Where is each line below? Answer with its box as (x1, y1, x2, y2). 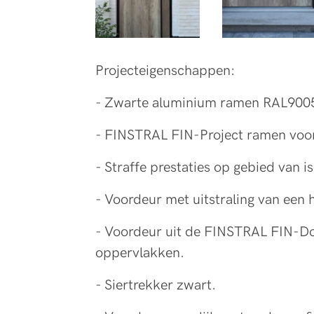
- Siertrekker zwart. (95, 276, 224, 294)
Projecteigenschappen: (95, 62, 235, 79)
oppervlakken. (95, 244, 184, 261)
